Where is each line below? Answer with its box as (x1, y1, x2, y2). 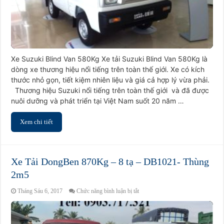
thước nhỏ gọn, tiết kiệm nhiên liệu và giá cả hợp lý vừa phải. (11, 75, 210, 84)
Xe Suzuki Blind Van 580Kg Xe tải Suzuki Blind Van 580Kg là (11, 54, 208, 63)
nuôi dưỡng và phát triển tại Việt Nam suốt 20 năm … (11, 96, 184, 105)
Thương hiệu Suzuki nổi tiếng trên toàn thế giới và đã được (11, 86, 209, 95)
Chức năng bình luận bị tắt (76, 187, 139, 195)
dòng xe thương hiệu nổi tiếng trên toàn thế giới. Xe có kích (11, 65, 205, 74)
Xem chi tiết (20, 118, 53, 126)
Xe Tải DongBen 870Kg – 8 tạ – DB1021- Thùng (11, 156, 209, 167)
